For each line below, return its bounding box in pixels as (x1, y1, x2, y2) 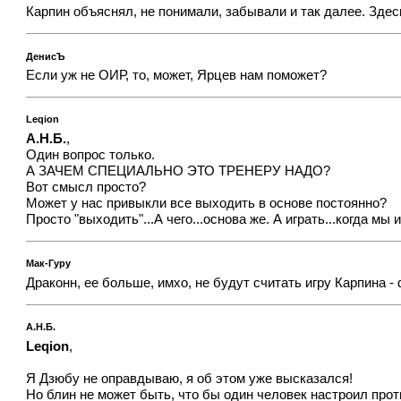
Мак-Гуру (26, 258, 72, 269)
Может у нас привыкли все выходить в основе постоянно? (26, 196, 388, 211)
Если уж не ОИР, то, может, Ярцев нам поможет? (26, 68, 328, 83)
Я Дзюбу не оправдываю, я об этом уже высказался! (26, 371, 354, 386)
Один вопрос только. (26, 148, 156, 163)
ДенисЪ (26, 50, 66, 62)
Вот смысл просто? (26, 180, 147, 195)
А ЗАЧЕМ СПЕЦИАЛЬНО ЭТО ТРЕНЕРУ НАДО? (26, 164, 331, 179)
